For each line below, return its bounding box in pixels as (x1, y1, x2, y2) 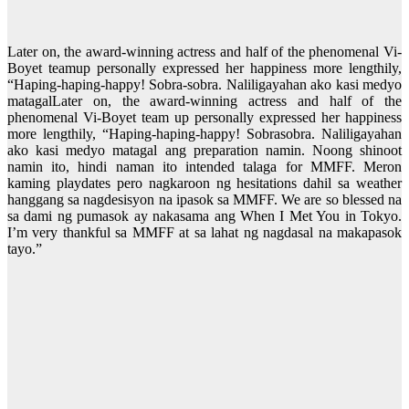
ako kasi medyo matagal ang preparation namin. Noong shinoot (7, 142, 402, 159)
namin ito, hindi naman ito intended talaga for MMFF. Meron (7, 159, 402, 175)
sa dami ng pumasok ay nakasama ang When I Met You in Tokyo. (7, 208, 402, 225)
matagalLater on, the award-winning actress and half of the (7, 93, 402, 110)
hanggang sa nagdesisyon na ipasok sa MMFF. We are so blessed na (7, 192, 402, 208)
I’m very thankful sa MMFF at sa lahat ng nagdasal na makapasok (7, 225, 402, 241)
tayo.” (7, 241, 42, 257)
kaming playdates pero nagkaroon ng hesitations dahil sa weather (7, 175, 402, 192)
